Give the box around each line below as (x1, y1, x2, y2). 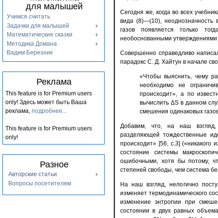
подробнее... (32, 108, 67, 114)
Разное (39, 160, 69, 169)
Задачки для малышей (7, 22, 69, 29)
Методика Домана (7, 40, 57, 47)
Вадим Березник (7, 49, 53, 56)
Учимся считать (7, 13, 50, 20)
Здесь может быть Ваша (18, 99, 87, 106)
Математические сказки (7, 31, 73, 38)
